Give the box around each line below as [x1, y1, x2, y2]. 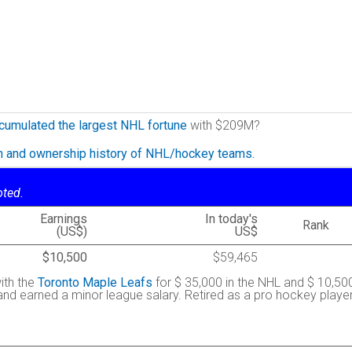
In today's [205, 211, 258, 226]
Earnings [40, 211, 87, 226]
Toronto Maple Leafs [38, 275, 152, 290]
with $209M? [187, 118, 260, 133]
